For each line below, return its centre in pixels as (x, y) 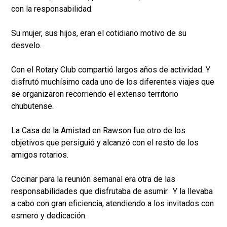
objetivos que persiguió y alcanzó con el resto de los (105, 143)
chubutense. (32, 106)
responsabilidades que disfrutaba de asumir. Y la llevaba (112, 192)
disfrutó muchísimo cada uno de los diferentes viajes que (113, 82)
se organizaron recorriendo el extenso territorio (95, 94)
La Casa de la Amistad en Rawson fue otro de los (98, 131)
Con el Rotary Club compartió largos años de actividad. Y (111, 70)
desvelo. (27, 46)
